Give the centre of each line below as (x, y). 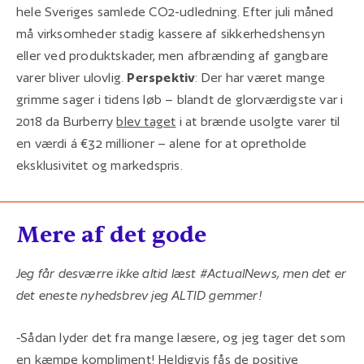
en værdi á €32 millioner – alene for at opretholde (162, 143)
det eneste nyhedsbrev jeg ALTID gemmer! (139, 295)
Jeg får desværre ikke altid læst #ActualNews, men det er (182, 273)
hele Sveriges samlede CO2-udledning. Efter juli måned (175, 11)
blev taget (146, 121)
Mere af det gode (111, 234)
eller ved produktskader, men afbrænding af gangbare (173, 55)
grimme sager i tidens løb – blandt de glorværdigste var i (180, 99)
